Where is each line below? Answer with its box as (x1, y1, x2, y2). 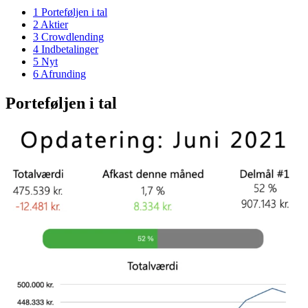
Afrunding (38, 67, 86, 80)
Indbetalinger (38, 43, 98, 55)
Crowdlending (38, 30, 104, 43)
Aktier (38, 18, 68, 30)
